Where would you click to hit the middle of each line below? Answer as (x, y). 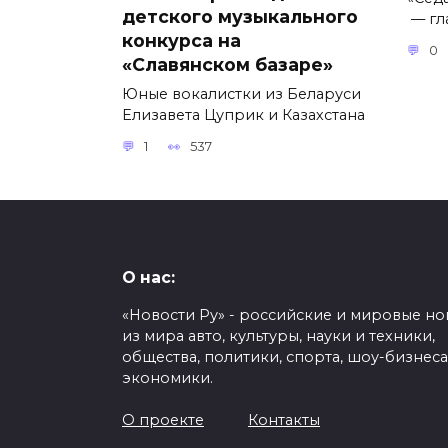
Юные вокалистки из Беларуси (241, 93)
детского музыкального (240, 16)
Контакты (284, 420)
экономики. (167, 378)
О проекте (163, 420)
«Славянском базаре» (227, 64)
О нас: (148, 278)
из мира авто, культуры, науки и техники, (278, 336)
